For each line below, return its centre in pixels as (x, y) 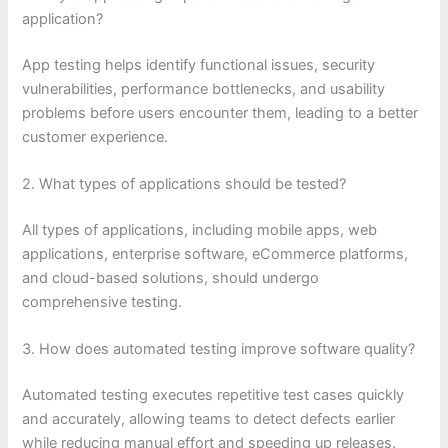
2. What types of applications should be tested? (184, 184)
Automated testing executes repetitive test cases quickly (213, 395)
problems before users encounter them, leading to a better (220, 112)
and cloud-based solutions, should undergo (171, 277)
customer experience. (95, 136)
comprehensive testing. (102, 301)
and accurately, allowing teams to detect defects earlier (209, 419)
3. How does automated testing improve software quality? (219, 349)
